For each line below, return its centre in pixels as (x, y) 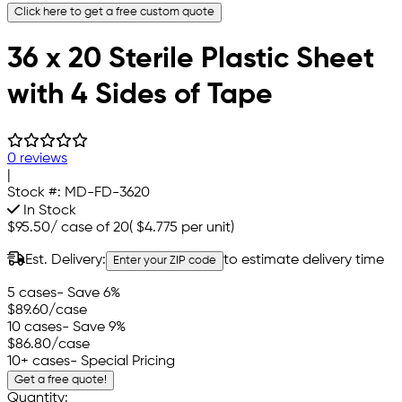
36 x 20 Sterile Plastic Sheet (191, 60)
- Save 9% (94, 327)
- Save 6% (88, 293)
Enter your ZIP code (165, 260)
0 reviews (37, 158)
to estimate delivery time (304, 260)
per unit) (206, 227)
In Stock (48, 210)
